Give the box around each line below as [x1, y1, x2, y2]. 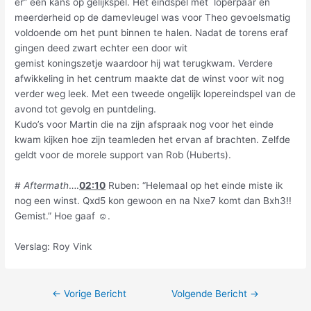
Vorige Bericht [61, 288, 127, 300]
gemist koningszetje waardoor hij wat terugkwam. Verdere [15, 58, 274, 69]
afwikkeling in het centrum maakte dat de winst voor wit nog [15, 73, 285, 85]
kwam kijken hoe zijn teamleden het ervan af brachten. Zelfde [15, 134, 291, 146]
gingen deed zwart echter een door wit [15, 42, 188, 54]
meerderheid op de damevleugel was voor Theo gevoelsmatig [15, 12, 291, 24]
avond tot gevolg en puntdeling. [15, 103, 157, 115]
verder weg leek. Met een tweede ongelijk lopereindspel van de [15, 88, 296, 100]
